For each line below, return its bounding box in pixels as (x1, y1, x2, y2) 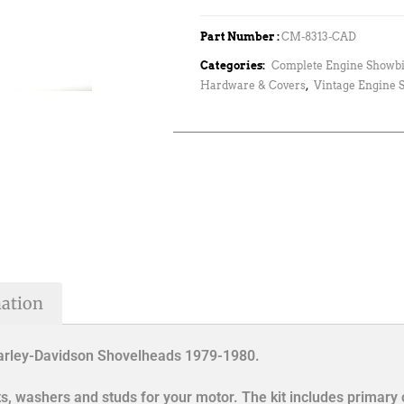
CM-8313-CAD (281, 30, 356, 44)
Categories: (200, 59, 267, 73)
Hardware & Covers (200, 78, 306, 93)
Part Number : (200, 30, 281, 44)
